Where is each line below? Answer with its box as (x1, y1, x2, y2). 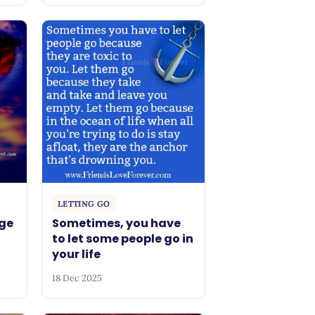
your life (52, 246, 101, 263)
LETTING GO (58, 198, 110, 209)
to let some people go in (52, 231, 194, 247)
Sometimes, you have (52, 215, 181, 232)
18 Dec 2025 (52, 271, 103, 284)
